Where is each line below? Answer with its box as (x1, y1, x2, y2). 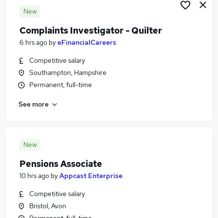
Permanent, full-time (29, 80, 92, 89)
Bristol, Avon (29, 201, 66, 210)
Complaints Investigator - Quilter (19, 25, 162, 36)
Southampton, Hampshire (29, 68, 107, 77)
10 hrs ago (19, 171, 49, 180)
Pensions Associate (19, 158, 102, 169)
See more (18, 99, 49, 109)
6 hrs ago (19, 38, 47, 47)
